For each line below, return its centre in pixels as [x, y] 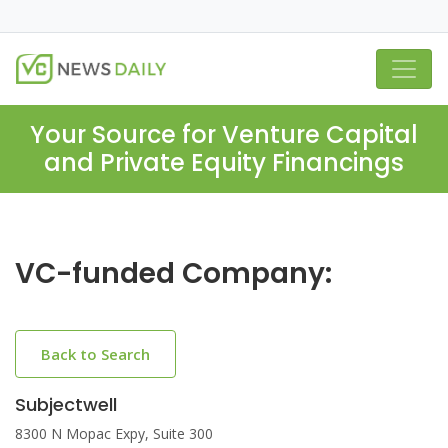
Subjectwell [66, 404]
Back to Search [95, 354]
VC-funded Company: [173, 273]
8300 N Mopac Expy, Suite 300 [114, 433]
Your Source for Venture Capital [224, 134]
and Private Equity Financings [224, 162]
